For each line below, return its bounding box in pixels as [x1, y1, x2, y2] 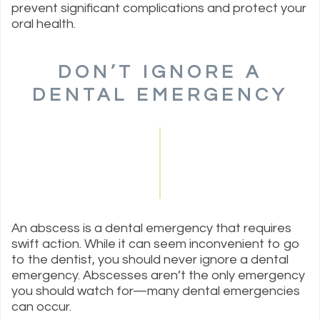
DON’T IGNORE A [58, 63, 262, 82]
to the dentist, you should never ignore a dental [11, 253, 289, 267]
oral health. [11, 17, 79, 31]
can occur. [11, 300, 74, 314]
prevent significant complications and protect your [11, 1, 306, 16]
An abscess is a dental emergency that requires [11, 221, 291, 236]
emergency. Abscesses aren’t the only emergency [11, 269, 305, 283]
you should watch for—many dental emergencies [11, 284, 300, 299]
